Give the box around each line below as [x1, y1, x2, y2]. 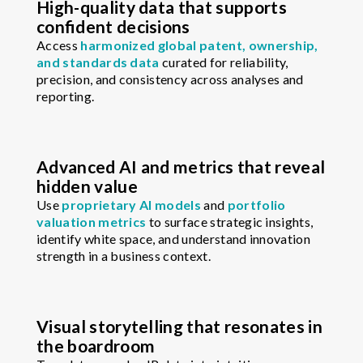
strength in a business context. [36, 248, 211, 264]
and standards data [36, 54, 163, 70]
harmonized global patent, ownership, [80, 37, 318, 53]
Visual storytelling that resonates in [36, 316, 322, 337]
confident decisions [36, 16, 190, 37]
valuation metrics [36, 214, 149, 230]
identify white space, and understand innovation [36, 231, 311, 247]
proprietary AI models [62, 197, 204, 213]
